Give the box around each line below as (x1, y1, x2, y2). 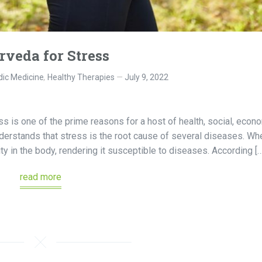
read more (19, 171, 61, 182)
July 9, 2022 (125, 72, 168, 82)
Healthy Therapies (47, 72, 115, 82)
